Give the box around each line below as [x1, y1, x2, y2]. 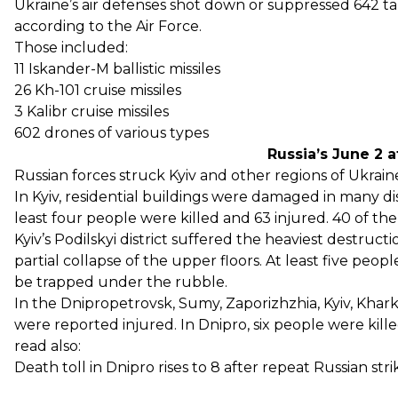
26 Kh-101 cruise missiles [14, 81, 181, 99]
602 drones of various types [14, 123, 209, 141]
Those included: [14, 38, 128, 56]
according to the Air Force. [14, 17, 202, 35]
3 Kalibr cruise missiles [14, 102, 169, 120]
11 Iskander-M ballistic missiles [14, 60, 220, 77]
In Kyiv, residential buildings [14, 187, 211, 205]
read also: [14, 337, 81, 354]
